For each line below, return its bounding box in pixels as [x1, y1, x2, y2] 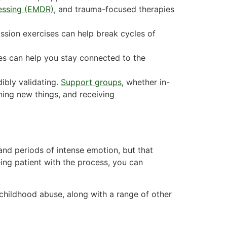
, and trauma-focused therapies [54, 4, 174, 15]
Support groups [61, 77, 122, 88]
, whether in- [122, 77, 170, 88]
